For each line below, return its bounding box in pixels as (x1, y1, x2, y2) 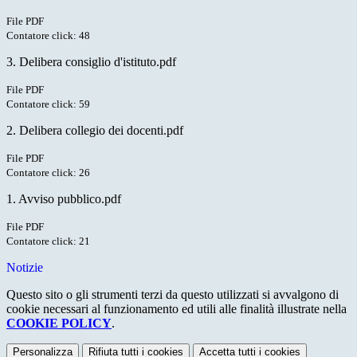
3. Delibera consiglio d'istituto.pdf (6, 55, 176, 69)
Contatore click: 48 (6, 29, 90, 42)
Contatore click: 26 (6, 167, 90, 179)
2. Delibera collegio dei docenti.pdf (6, 124, 183, 138)
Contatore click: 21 (6, 235, 90, 248)
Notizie (6, 261, 43, 275)
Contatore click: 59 (6, 98, 90, 111)
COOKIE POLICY (6, 316, 112, 331)
